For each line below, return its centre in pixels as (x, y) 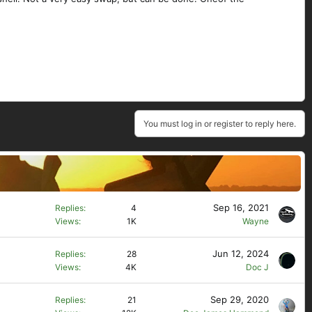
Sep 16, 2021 (241, 208)
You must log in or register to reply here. (220, 124)
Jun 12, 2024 (241, 253)
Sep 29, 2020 (240, 299)
